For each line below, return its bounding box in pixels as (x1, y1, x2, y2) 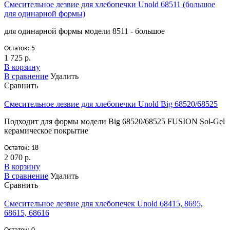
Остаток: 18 (4, 144, 39, 152)
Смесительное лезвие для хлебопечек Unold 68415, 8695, (4, 199, 203, 208)
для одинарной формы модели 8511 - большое (4, 26, 165, 35)
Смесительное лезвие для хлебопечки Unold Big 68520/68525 (4, 99, 218, 108)
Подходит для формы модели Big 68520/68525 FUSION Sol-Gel (4, 117, 225, 126)
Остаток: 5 (4, 44, 35, 52)
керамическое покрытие (4, 126, 88, 135)
